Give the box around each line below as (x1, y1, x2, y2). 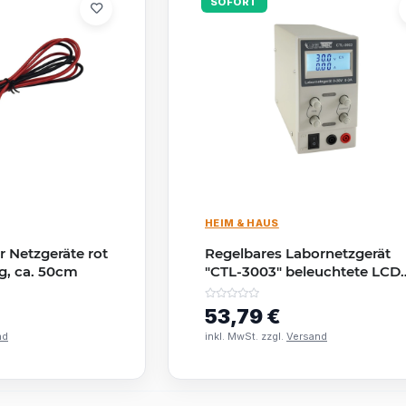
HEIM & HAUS (205, 216, 279, 229)
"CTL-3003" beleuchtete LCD (205, 262, 401, 280)
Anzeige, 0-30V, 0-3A (205, 280, 348, 298)
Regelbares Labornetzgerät (205, 244, 391, 262)
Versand (286, 329, 327, 343)
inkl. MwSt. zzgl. (205, 329, 286, 343)
